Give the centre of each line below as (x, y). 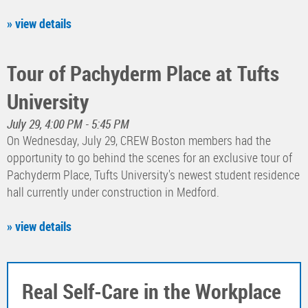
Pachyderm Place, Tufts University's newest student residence (153, 175)
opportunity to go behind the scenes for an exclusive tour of (150, 158)
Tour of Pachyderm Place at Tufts (143, 74)
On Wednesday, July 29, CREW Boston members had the (139, 141)
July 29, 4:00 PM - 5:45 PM (68, 124)
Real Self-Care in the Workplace (152, 291)
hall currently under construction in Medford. (113, 192)
